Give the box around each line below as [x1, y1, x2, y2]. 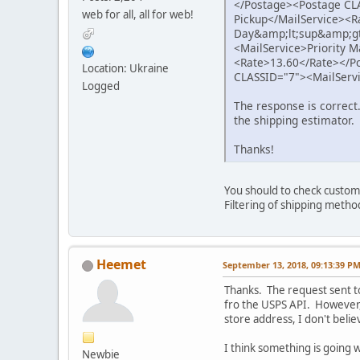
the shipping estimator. [234, 112, 354, 128]
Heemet [96, 255, 146, 273]
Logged [82, 79, 120, 94]
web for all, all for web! [82, 7, 194, 22]
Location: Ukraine [82, 61, 169, 76]
